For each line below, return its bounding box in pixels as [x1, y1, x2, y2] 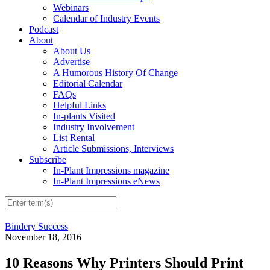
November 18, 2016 [5, 232, 81, 243]
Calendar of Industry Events [53, 13, 160, 24]
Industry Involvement [53, 122, 134, 133]
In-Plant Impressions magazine [53, 165, 169, 176]
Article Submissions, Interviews [53, 143, 174, 154]
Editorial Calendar [53, 78, 122, 89]
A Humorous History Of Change [53, 67, 178, 78]
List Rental [53, 133, 95, 143]
